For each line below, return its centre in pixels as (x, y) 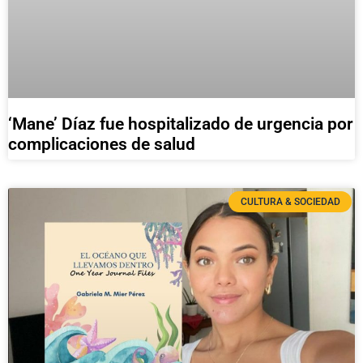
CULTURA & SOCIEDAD (290, 201)
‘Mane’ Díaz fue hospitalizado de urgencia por (181, 124)
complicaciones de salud (102, 144)
